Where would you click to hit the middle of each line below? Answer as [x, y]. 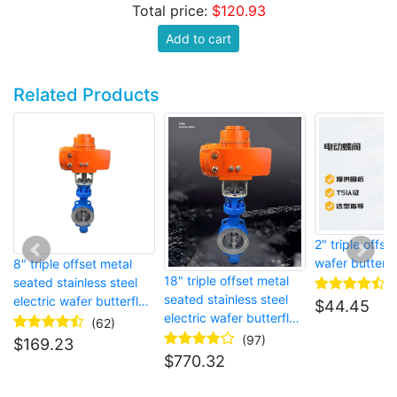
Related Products [86, 95]
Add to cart [198, 39]
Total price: [171, 11]
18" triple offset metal [226, 281]
